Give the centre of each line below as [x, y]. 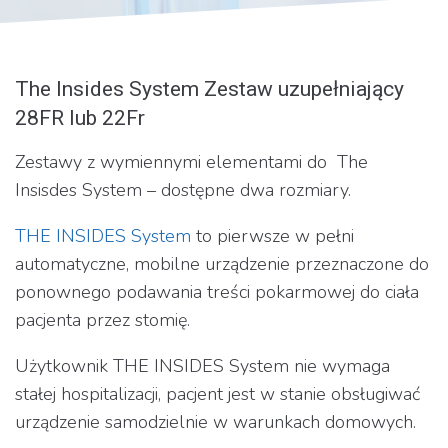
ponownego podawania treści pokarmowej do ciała [217, 291]
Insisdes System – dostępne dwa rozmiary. [183, 189]
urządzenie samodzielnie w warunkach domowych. [215, 421]
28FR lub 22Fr [80, 117]
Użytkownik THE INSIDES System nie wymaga [202, 365]
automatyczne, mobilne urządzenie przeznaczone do [222, 263]
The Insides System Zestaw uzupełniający [209, 88]
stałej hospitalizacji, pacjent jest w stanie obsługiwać [217, 393]
